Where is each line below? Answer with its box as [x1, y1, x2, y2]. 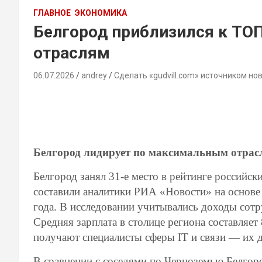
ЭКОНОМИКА [75, 8, 127, 18]
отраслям [33, 43, 110, 63]
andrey [81, 70, 107, 80]
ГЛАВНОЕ [33, 8, 71, 18]
